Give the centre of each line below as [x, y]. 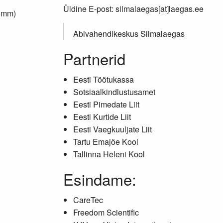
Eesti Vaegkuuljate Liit [112, 129]
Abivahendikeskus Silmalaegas [129, 34]
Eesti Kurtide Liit [102, 117]
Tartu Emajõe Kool [106, 142]
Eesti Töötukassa [104, 79]
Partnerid [94, 58]
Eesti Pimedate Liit [106, 104]
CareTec [88, 200]
